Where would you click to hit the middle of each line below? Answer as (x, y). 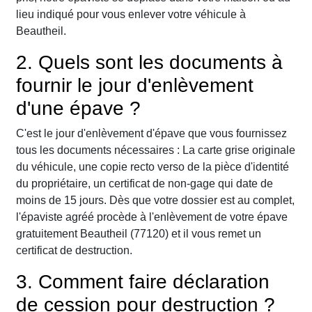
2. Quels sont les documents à (149, 63)
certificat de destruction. (74, 251)
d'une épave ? (78, 109)
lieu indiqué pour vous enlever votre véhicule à (131, 15)
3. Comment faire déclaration (143, 282)
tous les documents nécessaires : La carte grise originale (156, 150)
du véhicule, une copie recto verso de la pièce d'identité (153, 167)
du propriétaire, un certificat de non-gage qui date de (145, 184)
